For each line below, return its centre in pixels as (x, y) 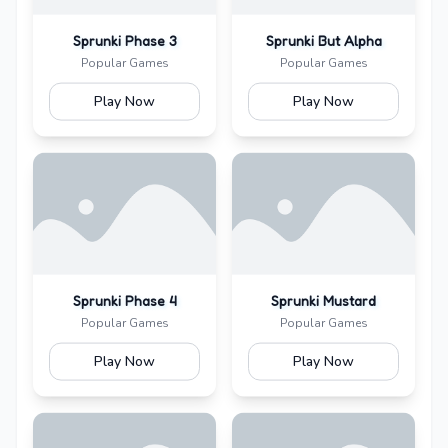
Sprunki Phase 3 (124, 40)
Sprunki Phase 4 (124, 300)
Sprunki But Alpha (323, 40)
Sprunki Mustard (323, 300)
